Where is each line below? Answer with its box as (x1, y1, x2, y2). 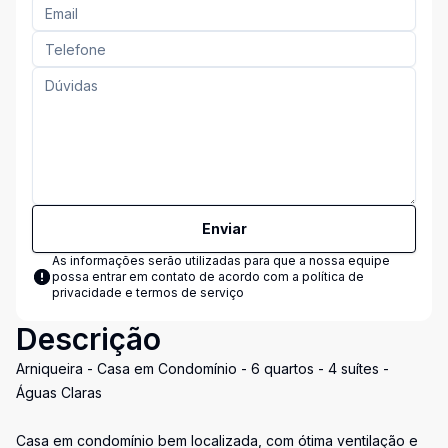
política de (302, 269, 364, 284)
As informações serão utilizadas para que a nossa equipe (52, 253, 390, 268)
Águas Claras (16, 384, 102, 401)
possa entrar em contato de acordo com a (52, 269, 302, 284)
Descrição (16, 321, 161, 357)
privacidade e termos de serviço (52, 285, 244, 300)
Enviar (201, 220, 247, 237)
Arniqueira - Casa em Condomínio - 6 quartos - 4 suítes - (16, 360, 389, 377)
